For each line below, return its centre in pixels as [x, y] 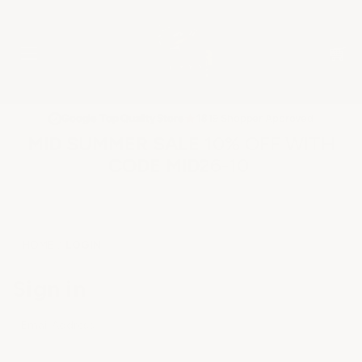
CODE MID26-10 [181, 166]
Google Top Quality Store [122, 118]
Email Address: [59, 326]
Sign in [49, 289]
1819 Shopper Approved [255, 118]
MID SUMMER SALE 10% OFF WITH [181, 144]
